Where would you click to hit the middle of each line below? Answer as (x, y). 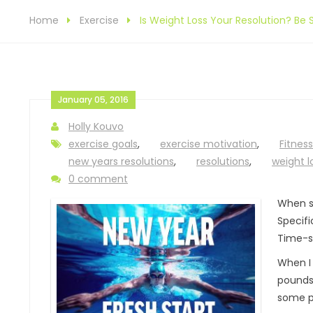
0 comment (98, 179)
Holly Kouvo (96, 126)
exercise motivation (209, 144)
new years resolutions (121, 161)
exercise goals (103, 144)
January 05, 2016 (93, 100)
